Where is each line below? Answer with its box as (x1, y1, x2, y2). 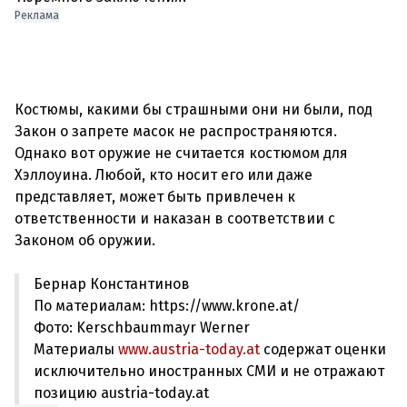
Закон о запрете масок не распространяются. (15, 123, 337, 140)
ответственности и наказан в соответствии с (15, 210, 335, 227)
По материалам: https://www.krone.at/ (34, 297, 300, 314)
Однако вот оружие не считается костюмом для (15, 144, 348, 162)
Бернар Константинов (34, 275, 190, 293)
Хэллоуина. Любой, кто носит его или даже (15, 166, 313, 184)
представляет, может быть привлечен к (15, 188, 295, 205)
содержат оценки (260, 341, 386, 358)
